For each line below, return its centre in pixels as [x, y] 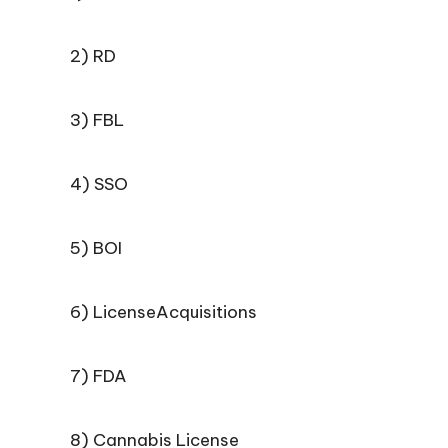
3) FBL [97, 120]
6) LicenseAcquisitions [163, 312]
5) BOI [96, 248]
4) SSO [99, 184]
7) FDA [98, 376]
